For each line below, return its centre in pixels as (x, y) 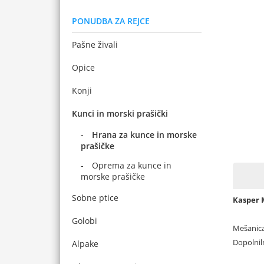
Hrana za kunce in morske (144, 135)
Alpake (85, 244)
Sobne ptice (95, 198)
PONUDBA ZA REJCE (111, 21)
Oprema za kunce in (132, 165)
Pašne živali (95, 44)
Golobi (85, 221)
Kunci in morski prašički (120, 113)
